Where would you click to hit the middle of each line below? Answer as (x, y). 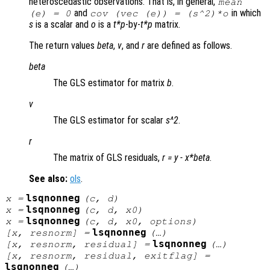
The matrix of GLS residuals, (108, 158)
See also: (48, 179)
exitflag (168, 256)
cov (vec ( (120, 14)
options (170, 221)
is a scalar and (62, 25)
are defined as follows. (188, 46)
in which (245, 13)
